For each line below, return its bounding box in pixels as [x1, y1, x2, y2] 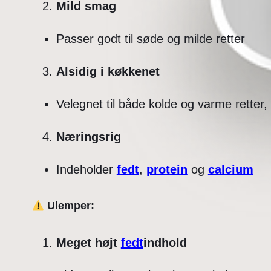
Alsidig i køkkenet [56, 65, 160, 78]
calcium [207, 163, 253, 176]
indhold [143, 236, 187, 250]
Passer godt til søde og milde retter [56, 32, 245, 45]
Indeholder [56, 163, 117, 176]
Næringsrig [56, 130, 121, 143]
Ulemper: [44, 200, 95, 212]
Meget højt [56, 236, 121, 250]
